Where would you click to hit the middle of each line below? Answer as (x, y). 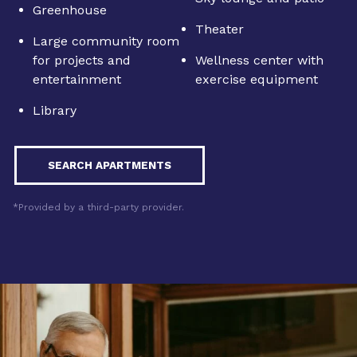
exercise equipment (256, 80)
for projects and (82, 61)
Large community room (106, 41)
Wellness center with (259, 61)
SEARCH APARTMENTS (110, 165)
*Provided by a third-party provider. (98, 208)
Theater (219, 29)
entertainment (77, 80)
